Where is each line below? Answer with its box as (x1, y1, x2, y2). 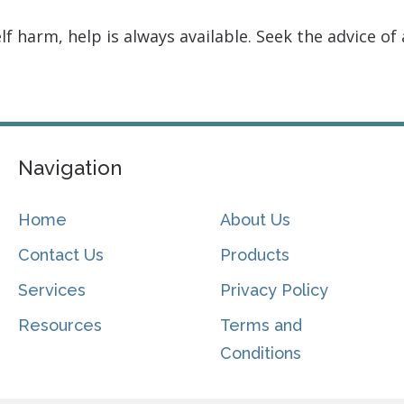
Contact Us (17, 245, 104, 265)
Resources (17, 316, 102, 335)
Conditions (220, 344, 302, 363)
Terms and (220, 316, 303, 335)
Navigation (17, 156, 122, 180)
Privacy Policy (220, 280, 329, 300)
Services (17, 280, 86, 300)
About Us (220, 210, 291, 230)
